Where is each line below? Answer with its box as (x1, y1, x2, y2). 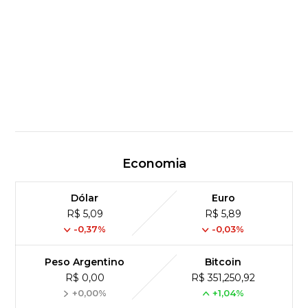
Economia (122, 156, 186, 172)
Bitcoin (205, 256, 242, 269)
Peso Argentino (45, 256, 125, 269)
